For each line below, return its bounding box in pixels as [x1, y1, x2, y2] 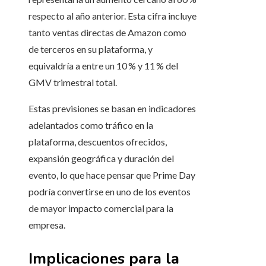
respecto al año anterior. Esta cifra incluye [28, 10, 197, 22]
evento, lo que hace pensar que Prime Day [28, 169, 195, 181]
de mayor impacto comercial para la [28, 202, 173, 214]
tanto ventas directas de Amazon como [28, 27, 186, 39]
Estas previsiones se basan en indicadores [28, 103, 196, 115]
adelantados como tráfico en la [28, 119, 153, 131]
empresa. [28, 219, 65, 231]
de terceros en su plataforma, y [28, 43, 153, 55]
